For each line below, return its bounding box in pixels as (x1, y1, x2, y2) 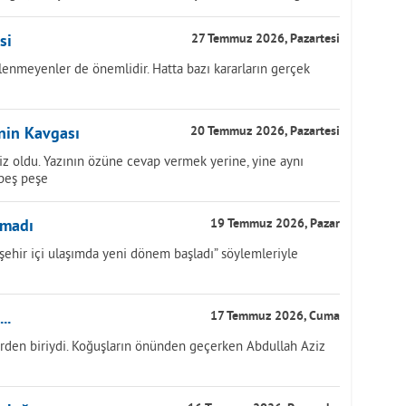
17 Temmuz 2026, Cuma (210, 309, 340, 324)
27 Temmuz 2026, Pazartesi (191, 32, 340, 47)
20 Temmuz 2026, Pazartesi (190, 124, 340, 140)
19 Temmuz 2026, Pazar (210, 217, 340, 232)
